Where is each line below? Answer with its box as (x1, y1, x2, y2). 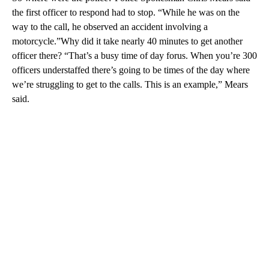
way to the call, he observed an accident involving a (12, 21, 208, 32)
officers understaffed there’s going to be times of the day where (12, 64, 250, 75)
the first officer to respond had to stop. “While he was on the (12, 7, 240, 17)
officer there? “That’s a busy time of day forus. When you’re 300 (12, 50, 257, 61)
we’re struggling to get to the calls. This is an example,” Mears (12, 79, 248, 89)
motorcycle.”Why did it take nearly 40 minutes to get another (12, 35, 243, 46)
